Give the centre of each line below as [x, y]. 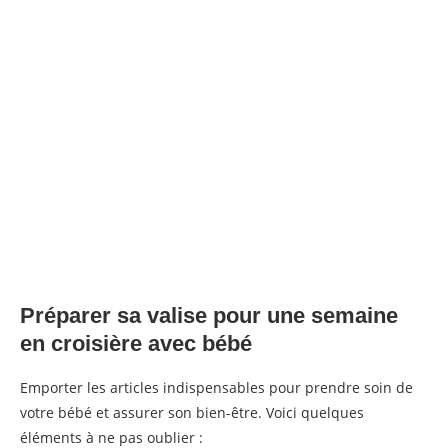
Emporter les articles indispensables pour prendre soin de [216, 387]
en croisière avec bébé [136, 343]
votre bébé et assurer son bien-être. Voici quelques [192, 412]
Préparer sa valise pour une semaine [209, 315]
